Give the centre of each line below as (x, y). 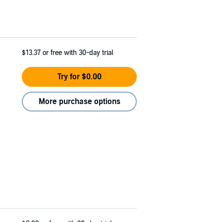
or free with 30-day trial (78, 53)
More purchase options (79, 101)
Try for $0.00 (79, 77)
